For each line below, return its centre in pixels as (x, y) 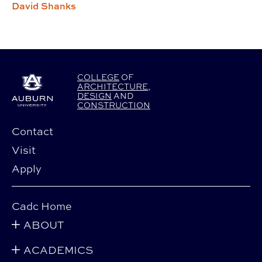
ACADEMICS (58, 249)
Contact (32, 131)
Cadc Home (42, 206)
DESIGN (94, 95)
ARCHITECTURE (113, 86)
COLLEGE (98, 77)
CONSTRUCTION (114, 105)
